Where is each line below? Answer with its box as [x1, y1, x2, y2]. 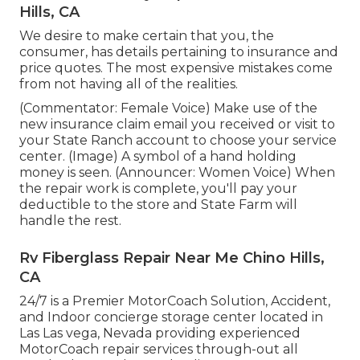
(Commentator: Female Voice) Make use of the [19, 100, 317, 117]
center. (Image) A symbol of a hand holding [19, 149, 297, 165]
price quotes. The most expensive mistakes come [19, 60, 333, 76]
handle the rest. [19, 213, 121, 229]
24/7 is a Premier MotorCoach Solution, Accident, [19, 293, 330, 309]
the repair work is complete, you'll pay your [19, 181, 297, 197]
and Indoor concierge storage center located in [19, 309, 323, 325]
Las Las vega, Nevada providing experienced [19, 325, 301, 342]
